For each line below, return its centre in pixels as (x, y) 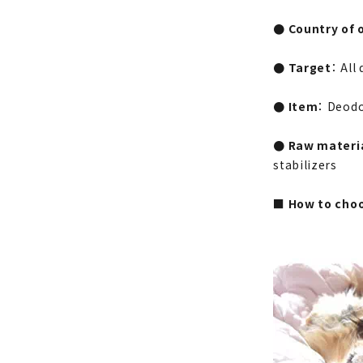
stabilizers (305, 164)
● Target (302, 67)
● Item (296, 106)
